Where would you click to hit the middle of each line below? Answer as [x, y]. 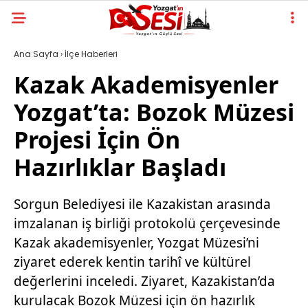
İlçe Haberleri [91, 54]
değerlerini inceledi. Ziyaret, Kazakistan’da [144, 281]
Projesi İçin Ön [97, 140]
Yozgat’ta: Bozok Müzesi [154, 112]
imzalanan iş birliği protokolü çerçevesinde [147, 223]
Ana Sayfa [36, 54]
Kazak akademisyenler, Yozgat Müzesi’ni [136, 243]
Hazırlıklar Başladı [120, 167]
